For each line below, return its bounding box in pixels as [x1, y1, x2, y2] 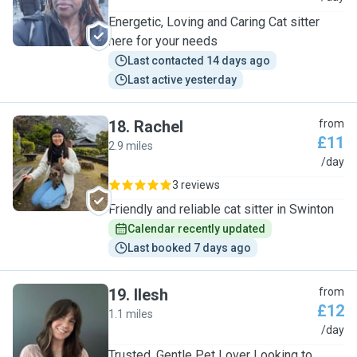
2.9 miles [108, 139, 153, 152]
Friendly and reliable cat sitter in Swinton [108, 202, 334, 217]
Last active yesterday [127, 73, 237, 86]
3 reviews [172, 178, 220, 191]
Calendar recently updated [127, 222, 265, 235]
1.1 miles [108, 308, 153, 320]
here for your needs [108, 33, 218, 49]
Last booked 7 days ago [127, 241, 251, 254]
